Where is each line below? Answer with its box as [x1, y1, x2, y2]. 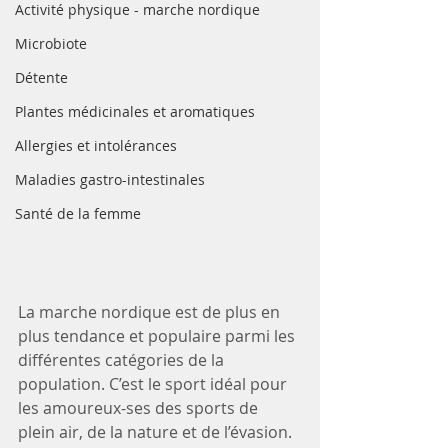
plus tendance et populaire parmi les [18, 325, 299, 348]
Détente [15, 68, 68, 87]
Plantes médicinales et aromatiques [15, 102, 255, 121]
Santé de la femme [15, 204, 141, 223]
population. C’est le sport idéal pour [18, 373, 291, 396]
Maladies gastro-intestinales [15, 170, 205, 189]
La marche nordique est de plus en [18, 301, 284, 324]
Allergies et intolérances [15, 136, 177, 155]
